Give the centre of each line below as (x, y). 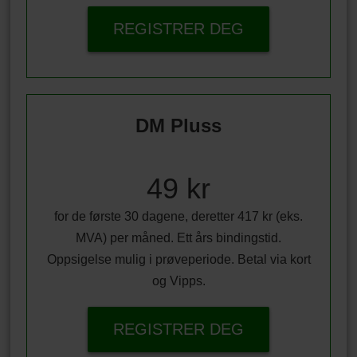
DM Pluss (178, 125)
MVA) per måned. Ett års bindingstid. (178, 237)
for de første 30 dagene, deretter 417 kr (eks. (178, 216)
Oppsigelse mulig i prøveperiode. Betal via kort (178, 259)
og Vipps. (178, 280)
